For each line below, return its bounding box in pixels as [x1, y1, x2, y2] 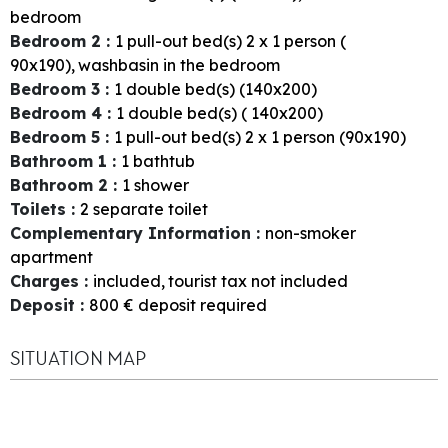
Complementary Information [10, 222, 256, 243]
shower [134, 174, 189, 195]
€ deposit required [123, 294, 267, 315]
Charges [10, 270, 84, 291]
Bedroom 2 [10, 30, 106, 51]
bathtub [133, 150, 195, 171]
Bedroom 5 [10, 126, 105, 147]
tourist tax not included [168, 270, 348, 291]
